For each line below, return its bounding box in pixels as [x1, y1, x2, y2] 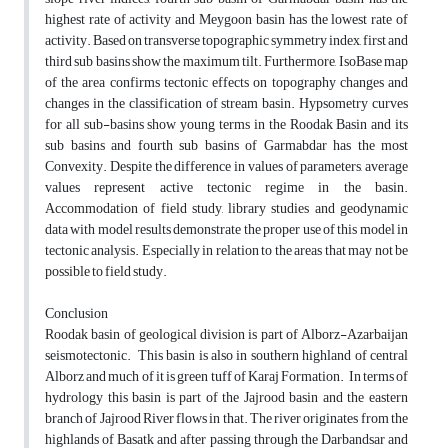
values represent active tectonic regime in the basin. [45, 174, 408, 202]
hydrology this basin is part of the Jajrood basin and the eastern [45, 384, 408, 412]
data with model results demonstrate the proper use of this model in [45, 216, 408, 244]
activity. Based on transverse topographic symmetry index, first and [45, 27, 408, 55]
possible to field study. [45, 258, 167, 286]
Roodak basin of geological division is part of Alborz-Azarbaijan [45, 321, 408, 349]
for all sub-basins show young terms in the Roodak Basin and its [45, 111, 408, 139]
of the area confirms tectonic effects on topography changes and [45, 69, 408, 97]
